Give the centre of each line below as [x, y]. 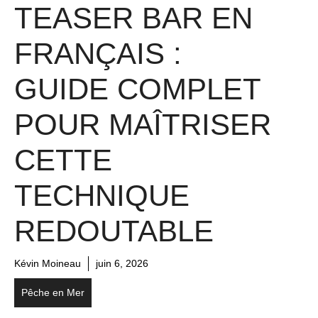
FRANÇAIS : [98, 53]
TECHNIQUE [102, 195]
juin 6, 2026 [122, 263]
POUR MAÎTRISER [143, 124]
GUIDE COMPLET [137, 89]
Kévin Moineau [48, 263]
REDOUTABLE [114, 231]
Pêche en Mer [53, 292]
